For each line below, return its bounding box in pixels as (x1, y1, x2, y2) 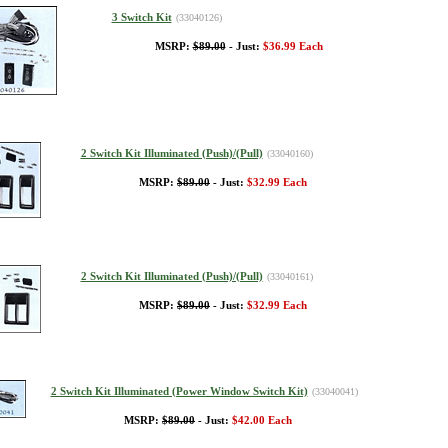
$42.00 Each (232, 415, 292, 426)
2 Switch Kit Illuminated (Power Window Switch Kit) (50, 386, 308, 397)
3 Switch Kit (111, 12, 172, 23)
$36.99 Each (262, 41, 323, 52)
